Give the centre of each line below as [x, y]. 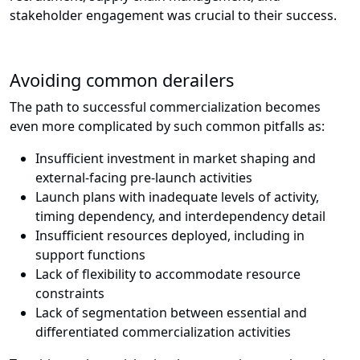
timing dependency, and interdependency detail [180, 217]
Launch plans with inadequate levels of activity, [177, 197]
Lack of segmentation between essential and [171, 313]
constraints [70, 294]
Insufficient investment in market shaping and [176, 159]
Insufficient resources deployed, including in [170, 236]
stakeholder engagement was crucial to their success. [173, 16]
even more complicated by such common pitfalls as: [167, 127]
